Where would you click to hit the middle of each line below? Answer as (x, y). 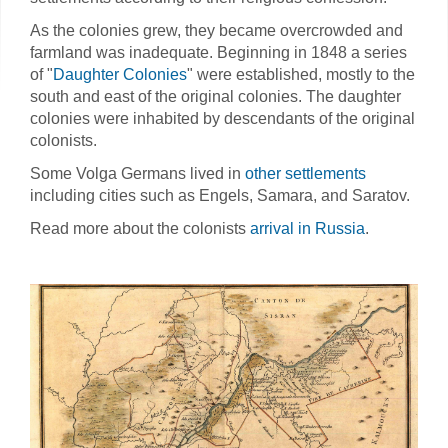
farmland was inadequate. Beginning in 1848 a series (218, 52)
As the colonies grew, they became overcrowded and (216, 30)
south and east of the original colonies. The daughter (215, 96)
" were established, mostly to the (301, 74)
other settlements (305, 173)
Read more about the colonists (140, 228)
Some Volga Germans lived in (137, 173)
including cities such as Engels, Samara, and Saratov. (220, 195)
